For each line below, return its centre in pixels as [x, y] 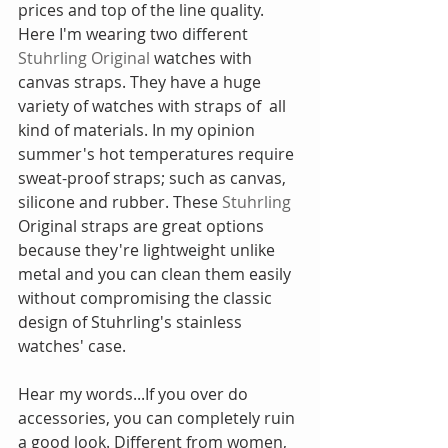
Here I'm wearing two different [135, 34]
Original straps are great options [143, 226]
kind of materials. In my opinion [138, 130]
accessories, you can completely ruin [158, 418]
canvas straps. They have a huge [141, 82]
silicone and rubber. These [120, 202]
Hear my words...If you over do [135, 394]
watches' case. [72, 346]
